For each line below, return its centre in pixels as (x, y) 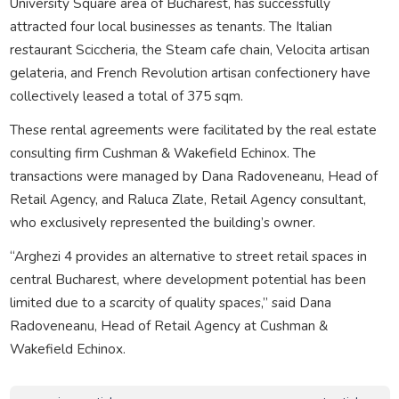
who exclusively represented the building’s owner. (162, 222)
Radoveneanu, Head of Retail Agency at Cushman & (168, 325)
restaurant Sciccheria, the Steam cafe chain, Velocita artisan (189, 49)
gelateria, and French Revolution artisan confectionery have (190, 72)
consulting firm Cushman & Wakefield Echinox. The (163, 152)
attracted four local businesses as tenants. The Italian (171, 26)
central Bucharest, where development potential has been (187, 279)
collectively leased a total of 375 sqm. (126, 95)
